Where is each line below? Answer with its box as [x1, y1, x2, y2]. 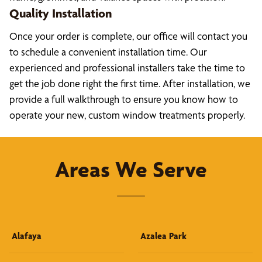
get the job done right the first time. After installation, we [9, 77, 250, 89]
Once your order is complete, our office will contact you [9, 30, 247, 42]
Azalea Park [140, 230, 187, 242]
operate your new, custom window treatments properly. [9, 109, 245, 121]
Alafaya [12, 230, 42, 242]
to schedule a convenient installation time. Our [9, 46, 207, 58]
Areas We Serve [55, 156, 207, 183]
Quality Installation [9, 5, 112, 20]
